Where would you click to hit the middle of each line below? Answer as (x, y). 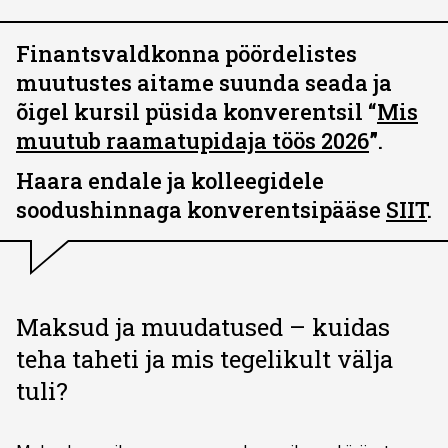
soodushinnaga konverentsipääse (201, 209)
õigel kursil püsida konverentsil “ (196, 111)
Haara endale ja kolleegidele (170, 180)
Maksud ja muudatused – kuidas (203, 327)
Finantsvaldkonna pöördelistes (186, 53)
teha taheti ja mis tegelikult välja (204, 359)
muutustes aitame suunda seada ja (204, 82)
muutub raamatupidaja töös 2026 (192, 140)
